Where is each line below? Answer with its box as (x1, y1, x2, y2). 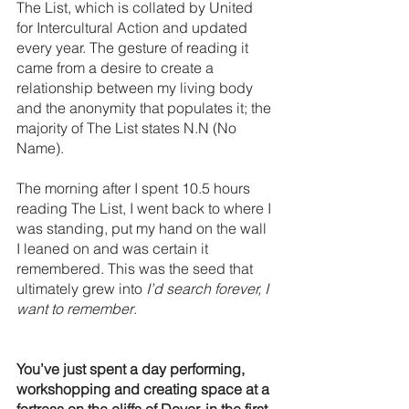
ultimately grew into (16, 279, 142, 299)
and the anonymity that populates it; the (16, 99, 275, 118)
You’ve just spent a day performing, (16, 360, 248, 379)
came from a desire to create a (16, 58, 217, 78)
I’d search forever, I (142, 279, 272, 299)
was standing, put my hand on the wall (16, 219, 270, 238)
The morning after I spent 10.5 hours (16, 179, 254, 198)
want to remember (16, 299, 133, 319)
